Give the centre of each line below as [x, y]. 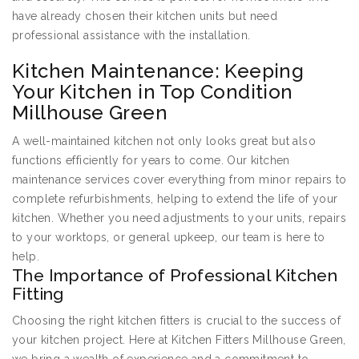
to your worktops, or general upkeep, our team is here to [169, 238]
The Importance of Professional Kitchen [175, 276]
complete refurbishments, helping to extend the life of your [175, 199]
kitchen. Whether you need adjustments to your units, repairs [179, 218]
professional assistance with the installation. [131, 36]
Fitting [38, 294]
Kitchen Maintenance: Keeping [158, 71]
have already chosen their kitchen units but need [145, 16]
